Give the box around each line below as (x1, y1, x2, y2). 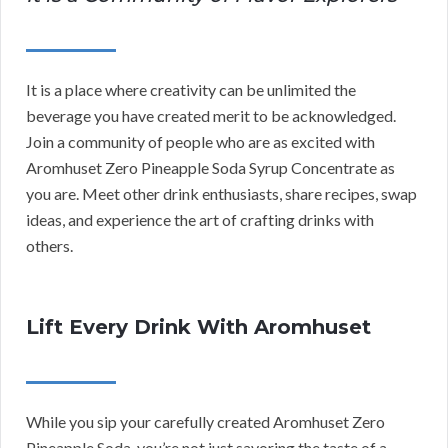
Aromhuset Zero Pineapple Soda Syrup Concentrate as (26, 157, 395, 177)
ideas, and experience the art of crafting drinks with (26, 209, 374, 229)
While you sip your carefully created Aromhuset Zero (26, 411, 385, 431)
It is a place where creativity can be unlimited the (26, 79, 356, 99)
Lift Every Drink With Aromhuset (26, 314, 371, 339)
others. (26, 235, 73, 255)
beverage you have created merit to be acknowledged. (26, 105, 396, 125)
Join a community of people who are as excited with (26, 131, 375, 151)
